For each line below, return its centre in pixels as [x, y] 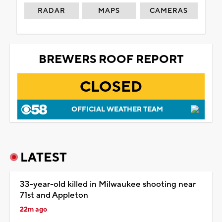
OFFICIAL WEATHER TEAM [117, 109]
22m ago [33, 209]
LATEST [44, 157]
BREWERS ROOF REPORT [111, 59]
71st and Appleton [54, 195]
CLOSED [111, 87]
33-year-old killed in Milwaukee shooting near [108, 184]
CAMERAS [169, 11]
